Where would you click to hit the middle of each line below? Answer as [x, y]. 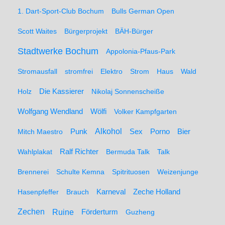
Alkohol [108, 131]
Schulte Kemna [80, 172]
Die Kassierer [62, 91]
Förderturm [100, 212]
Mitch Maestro [40, 132]
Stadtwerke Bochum [58, 51]
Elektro [111, 71]
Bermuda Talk [128, 152]
